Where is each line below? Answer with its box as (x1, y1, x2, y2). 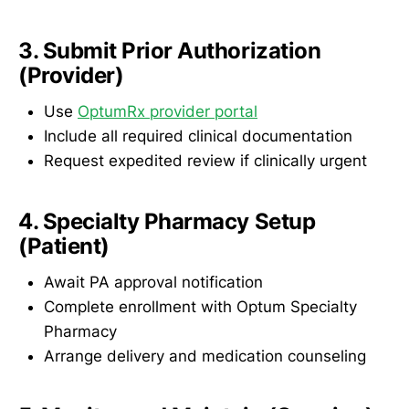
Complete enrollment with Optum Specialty (44, 298, 357, 317)
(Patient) (18, 232, 110, 259)
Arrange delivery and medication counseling (44, 347, 366, 366)
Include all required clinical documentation (44, 127, 352, 146)
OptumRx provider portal (78, 102, 257, 121)
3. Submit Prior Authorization (18, 37, 321, 64)
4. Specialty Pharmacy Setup (18, 207, 316, 235)
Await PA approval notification (44, 273, 263, 292)
